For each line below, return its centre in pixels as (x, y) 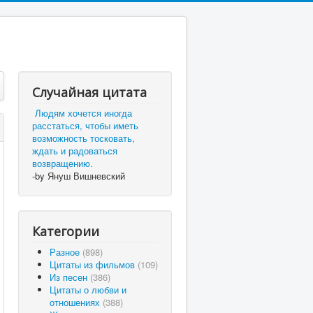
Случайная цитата (89, 92)
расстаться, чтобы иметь (85, 125)
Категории (66, 231)
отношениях (76, 302)
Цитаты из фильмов (94, 264)
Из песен (70, 277)
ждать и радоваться (75, 151)
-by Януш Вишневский (79, 176)
